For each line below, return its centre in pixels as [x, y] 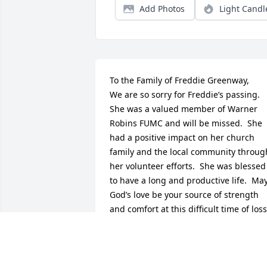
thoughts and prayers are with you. [180, 252]
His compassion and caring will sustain [188, 223]
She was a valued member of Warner [184, 109]
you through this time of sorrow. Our [184, 238]
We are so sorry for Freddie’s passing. [185, 95]
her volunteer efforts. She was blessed [188, 166]
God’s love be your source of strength [184, 195]
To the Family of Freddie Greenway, [179, 80]
